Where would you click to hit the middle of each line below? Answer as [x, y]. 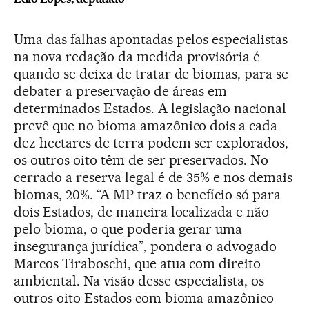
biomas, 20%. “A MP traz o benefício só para [148, 194]
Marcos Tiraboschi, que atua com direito [138, 263]
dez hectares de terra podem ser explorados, [151, 142]
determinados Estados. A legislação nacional [150, 108]
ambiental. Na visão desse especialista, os [139, 280]
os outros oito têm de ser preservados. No [141, 160]
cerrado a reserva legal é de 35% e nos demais [153, 177]
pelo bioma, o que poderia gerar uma [128, 229]
